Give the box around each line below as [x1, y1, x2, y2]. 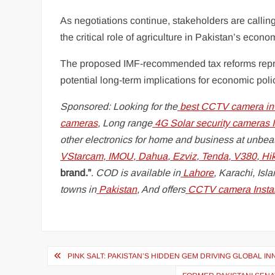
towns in [60, 184, 97, 195]
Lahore [183, 168, 214, 179]
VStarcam [60, 151, 104, 162]
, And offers [137, 184, 186, 195]
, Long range [98, 118, 153, 129]
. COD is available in [91, 168, 181, 179]
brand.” [60, 168, 91, 179]
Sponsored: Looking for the [60, 101, 178, 112]
